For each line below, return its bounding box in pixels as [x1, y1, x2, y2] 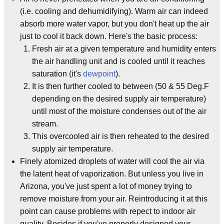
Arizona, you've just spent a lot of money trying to [20, 182, 192, 190]
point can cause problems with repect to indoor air [20, 207, 195, 215]
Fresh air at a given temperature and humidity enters [32, 44, 216, 53]
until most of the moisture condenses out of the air [32, 107, 206, 115]
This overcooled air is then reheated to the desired [32, 132, 209, 140]
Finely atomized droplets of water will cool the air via [20, 157, 204, 165]
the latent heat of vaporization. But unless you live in [20, 169, 203, 178]
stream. [32, 119, 58, 128]
